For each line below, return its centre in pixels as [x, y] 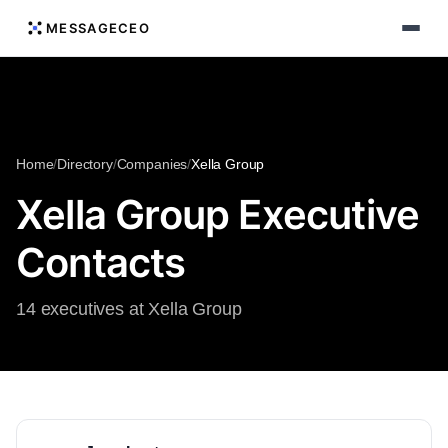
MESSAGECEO [98, 28]
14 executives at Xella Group [129, 309]
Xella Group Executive [218, 214]
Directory [85, 164]
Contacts [101, 262]
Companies [152, 164]
